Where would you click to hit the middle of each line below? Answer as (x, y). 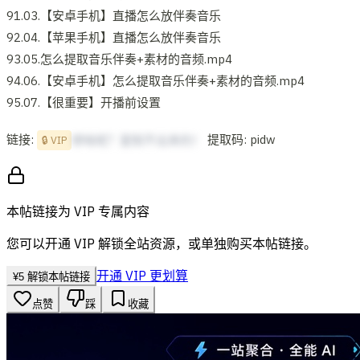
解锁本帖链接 (57, 277)
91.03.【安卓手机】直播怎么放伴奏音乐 (114, 15)
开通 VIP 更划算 (142, 276)
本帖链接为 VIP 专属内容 (78, 212)
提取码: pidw (240, 139)
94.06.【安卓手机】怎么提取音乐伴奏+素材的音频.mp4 (155, 80)
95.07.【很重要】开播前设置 (84, 102)
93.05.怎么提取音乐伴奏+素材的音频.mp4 (119, 59)
